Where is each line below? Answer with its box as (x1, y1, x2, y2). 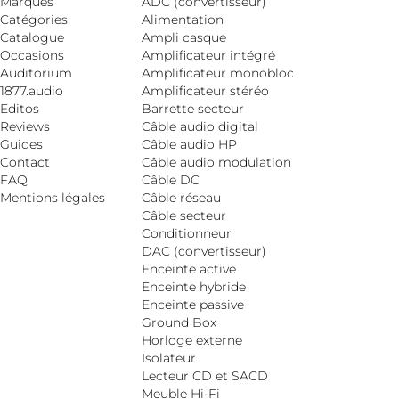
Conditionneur (141, 224, 232, 241)
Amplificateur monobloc (141, 64, 294, 81)
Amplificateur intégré (141, 46, 275, 63)
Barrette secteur (141, 100, 244, 117)
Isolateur (141, 349, 196, 366)
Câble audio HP (141, 135, 237, 152)
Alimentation (141, 11, 224, 28)
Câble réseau (141, 189, 221, 206)
